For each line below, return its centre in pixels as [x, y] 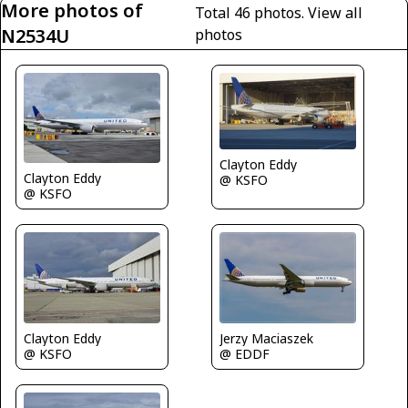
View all [336, 12]
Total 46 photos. [252, 12]
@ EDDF [245, 354]
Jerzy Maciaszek [266, 339]
